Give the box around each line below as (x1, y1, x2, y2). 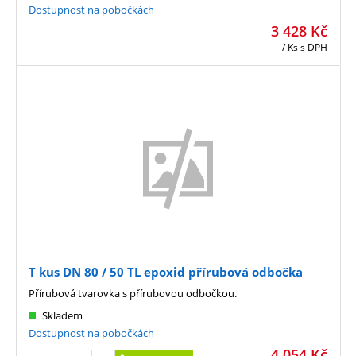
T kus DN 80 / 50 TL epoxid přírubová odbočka (29, 264, 303, 281)
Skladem (42, 308, 83, 323)
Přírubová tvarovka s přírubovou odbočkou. (29, 286, 237, 301)
